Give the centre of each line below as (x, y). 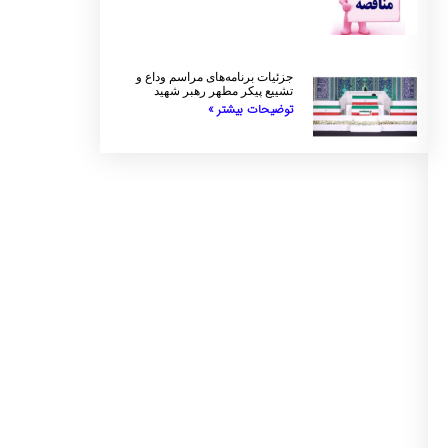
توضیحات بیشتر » (251, 109)
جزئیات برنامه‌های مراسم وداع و (215, 76)
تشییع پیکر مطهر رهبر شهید (224, 90)
